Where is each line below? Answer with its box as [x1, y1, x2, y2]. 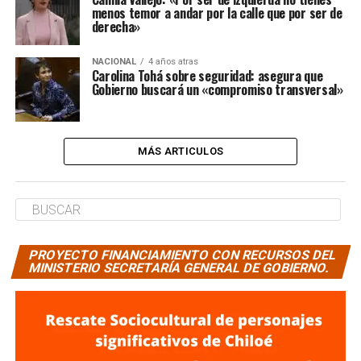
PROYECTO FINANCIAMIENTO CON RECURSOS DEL [27, 247, 338, 263]
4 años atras [147, 56, 198, 67]
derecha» [91, 17, 141, 36]
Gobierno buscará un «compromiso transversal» [91, 80, 343, 99]
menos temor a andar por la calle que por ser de [91, 3, 342, 23]
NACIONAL [91, 56, 136, 67]
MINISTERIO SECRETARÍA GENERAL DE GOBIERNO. [27, 260, 331, 276]
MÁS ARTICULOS [137, 145, 224, 157]
